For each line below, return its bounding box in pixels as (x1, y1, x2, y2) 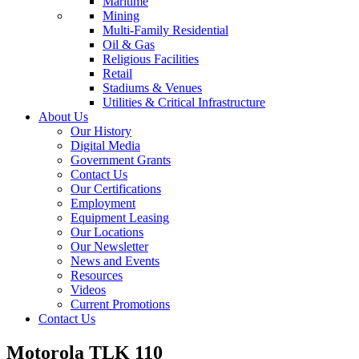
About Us (38, 110, 88, 123)
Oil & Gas (103, 38, 155, 51)
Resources (71, 268, 123, 282)
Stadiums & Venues (103, 81, 202, 95)
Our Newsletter (71, 240, 148, 253)
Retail (103, 67, 132, 80)
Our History (71, 124, 131, 138)
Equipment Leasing (71, 211, 169, 224)
